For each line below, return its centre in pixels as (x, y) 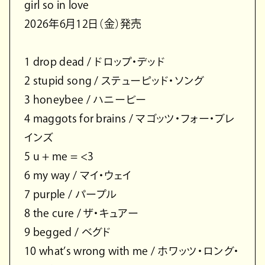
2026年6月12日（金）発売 (83, 24)
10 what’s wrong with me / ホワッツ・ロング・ (132, 251)
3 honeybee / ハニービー (85, 100)
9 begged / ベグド (68, 232)
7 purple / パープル (70, 194)
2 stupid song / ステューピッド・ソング (114, 81)
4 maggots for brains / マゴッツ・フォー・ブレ (130, 119)
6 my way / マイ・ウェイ (78, 175)
